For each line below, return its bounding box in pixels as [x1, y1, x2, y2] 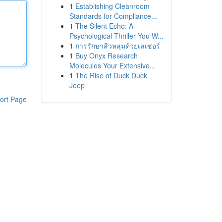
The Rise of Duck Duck [75, 70, 147, 80]
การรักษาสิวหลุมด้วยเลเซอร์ [75, 41, 160, 51]
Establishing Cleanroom [75, 1, 150, 11]
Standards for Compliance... [69, 11, 157, 21]
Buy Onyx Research [75, 51, 138, 60]
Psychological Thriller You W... [69, 31, 164, 41]
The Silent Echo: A [75, 21, 133, 31]
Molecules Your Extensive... [69, 60, 156, 70]
